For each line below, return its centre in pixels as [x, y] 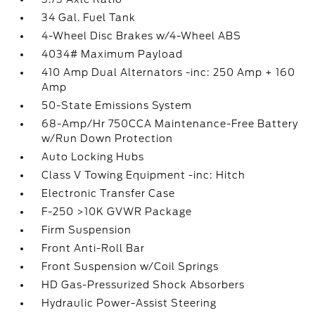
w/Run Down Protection [108, 139]
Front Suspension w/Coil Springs [130, 266]
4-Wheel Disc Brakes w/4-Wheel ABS [142, 36]
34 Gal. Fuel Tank [89, 18]
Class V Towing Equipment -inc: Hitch [144, 175]
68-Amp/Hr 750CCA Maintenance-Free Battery [170, 124]
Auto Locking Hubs [93, 157]
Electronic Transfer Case [109, 193]
